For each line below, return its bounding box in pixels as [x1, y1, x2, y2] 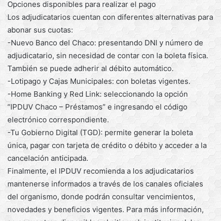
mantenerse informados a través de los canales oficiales [7, 179, 203, 188]
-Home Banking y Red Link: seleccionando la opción [7, 89, 188, 99]
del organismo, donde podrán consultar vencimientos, [7, 191, 195, 201]
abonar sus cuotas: [7, 25, 73, 35]
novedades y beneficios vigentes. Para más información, [7, 204, 204, 214]
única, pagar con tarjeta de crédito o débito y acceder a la [7, 140, 207, 150]
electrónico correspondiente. [7, 114, 109, 124]
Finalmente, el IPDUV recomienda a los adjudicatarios [7, 166, 194, 176]
